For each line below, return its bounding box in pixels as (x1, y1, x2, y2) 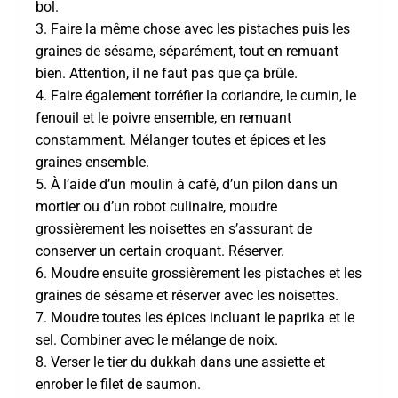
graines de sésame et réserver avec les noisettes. (36, 286, 338, 304)
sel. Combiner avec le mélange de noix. (36, 330, 278, 348)
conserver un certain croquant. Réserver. (36, 242, 284, 259)
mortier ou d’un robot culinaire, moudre (36, 197, 277, 215)
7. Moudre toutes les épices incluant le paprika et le (36, 308, 354, 326)
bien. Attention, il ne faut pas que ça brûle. (36, 64, 298, 82)
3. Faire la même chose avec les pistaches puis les (36, 20, 350, 37)
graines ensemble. (36, 153, 149, 171)
